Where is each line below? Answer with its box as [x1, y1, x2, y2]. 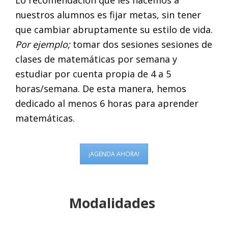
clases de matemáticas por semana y [15, 53, 177, 66]
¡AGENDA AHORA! [89, 150, 139, 159]
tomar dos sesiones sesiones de [70, 38, 212, 51]
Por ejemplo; [15, 38, 70, 51]
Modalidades [69, 193, 159, 212]
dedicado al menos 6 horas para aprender [15, 97, 198, 110]
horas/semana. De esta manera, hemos [15, 82, 186, 95]
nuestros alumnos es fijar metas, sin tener [15, 9, 201, 21]
